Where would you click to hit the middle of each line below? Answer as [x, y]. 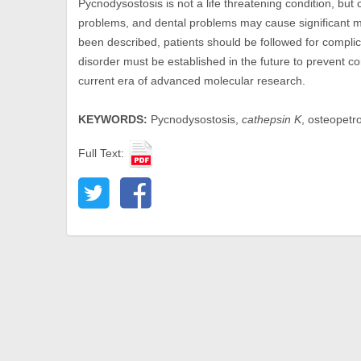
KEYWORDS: [113, 119]
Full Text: [103, 154]
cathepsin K [272, 119]
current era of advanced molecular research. [192, 81]
